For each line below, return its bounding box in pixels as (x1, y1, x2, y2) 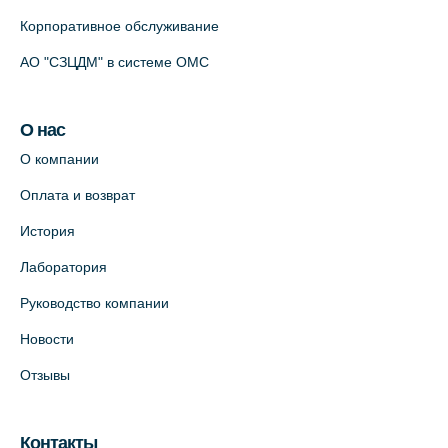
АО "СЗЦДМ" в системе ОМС (20, 54, 209, 71)
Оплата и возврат (20, 187, 135, 204)
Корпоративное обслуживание (20, 18, 219, 35)
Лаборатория (20, 259, 107, 276)
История (20, 223, 75, 240)
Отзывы (20, 367, 70, 384)
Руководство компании (20, 295, 169, 312)
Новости (20, 331, 74, 348)
